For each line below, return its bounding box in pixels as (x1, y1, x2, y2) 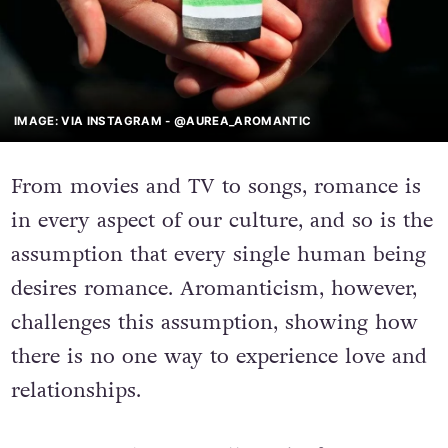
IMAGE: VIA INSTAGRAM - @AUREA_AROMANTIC (14, 113, 312, 128)
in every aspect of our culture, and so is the (10, 206, 433, 236)
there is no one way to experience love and (10, 342, 427, 372)
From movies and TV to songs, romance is (10, 172, 421, 202)
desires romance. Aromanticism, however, (10, 274, 417, 304)
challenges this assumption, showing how (10, 308, 418, 338)
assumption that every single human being (10, 240, 426, 270)
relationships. (10, 376, 141, 406)
